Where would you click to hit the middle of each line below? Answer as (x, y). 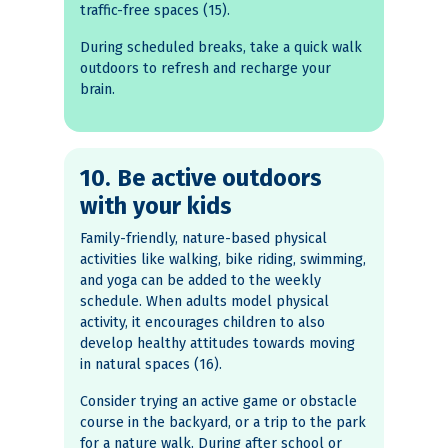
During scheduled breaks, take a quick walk (221, 48)
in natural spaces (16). (151, 365)
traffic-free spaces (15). (155, 11)
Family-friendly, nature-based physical (203, 239)
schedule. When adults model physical (204, 302)
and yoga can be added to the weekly (200, 281)
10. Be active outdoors (201, 178)
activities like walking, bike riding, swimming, (223, 260)
